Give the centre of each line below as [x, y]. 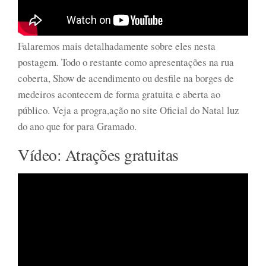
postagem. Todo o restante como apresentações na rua [126, 62]
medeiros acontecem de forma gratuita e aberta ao [119, 94]
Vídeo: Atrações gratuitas [98, 154]
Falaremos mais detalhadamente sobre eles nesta [117, 46]
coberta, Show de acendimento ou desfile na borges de [126, 78]
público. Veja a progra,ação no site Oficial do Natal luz [129, 110]
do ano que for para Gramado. [77, 126]
